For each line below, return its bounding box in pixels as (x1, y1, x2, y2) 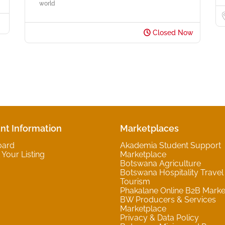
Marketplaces (120, 123, 179, 134)
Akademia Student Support (120, 140, 221, 150)
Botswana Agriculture (120, 158, 201, 168)
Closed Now (151, 28, 193, 37)
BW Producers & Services (120, 194, 216, 204)
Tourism (120, 176, 150, 186)
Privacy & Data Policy (120, 212, 199, 222)
